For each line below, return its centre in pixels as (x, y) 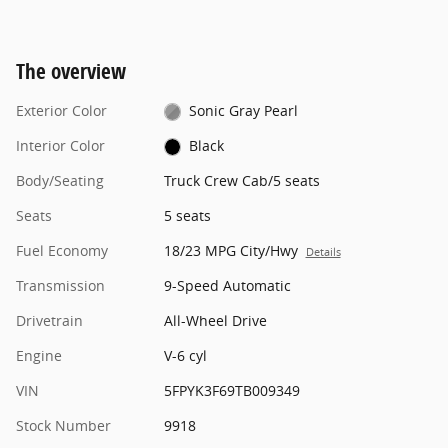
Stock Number (63, 425)
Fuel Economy (62, 250)
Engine (39, 355)
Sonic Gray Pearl (244, 110)
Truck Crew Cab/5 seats (241, 180)
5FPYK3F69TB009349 (231, 390)
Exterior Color (61, 110)
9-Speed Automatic (227, 285)
